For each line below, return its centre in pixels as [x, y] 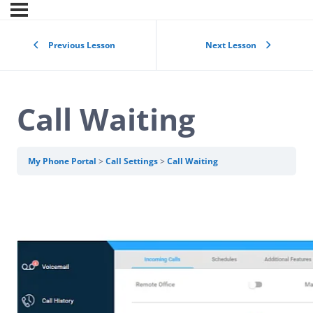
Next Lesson [231, 45]
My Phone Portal [63, 161]
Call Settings [133, 161]
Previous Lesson [82, 45]
